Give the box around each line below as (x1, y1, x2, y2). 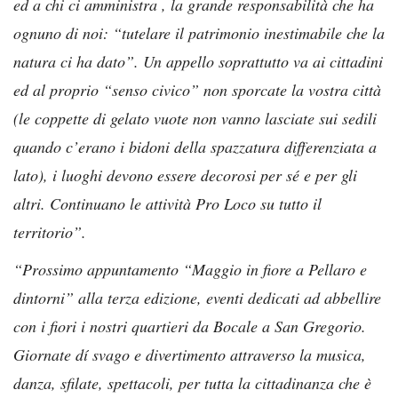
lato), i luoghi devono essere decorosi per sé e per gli (13, 163, 357, 186)
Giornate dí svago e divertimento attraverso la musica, (13, 343, 366, 365)
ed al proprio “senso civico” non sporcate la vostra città (13, 78, 381, 100)
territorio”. (13, 220, 86, 243)
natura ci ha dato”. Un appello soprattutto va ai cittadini (13, 50, 383, 72)
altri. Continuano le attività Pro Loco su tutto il (13, 192, 322, 214)
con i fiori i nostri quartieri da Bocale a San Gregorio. (13, 314, 366, 337)
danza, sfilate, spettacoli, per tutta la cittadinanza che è (13, 371, 371, 394)
